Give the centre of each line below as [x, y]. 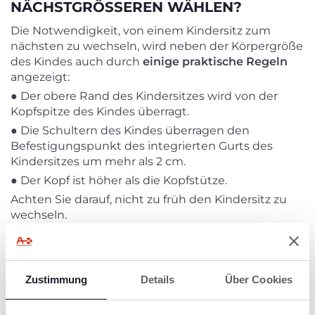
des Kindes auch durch [77, 62]
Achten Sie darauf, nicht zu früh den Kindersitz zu [149, 199]
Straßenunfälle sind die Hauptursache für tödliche [157, 295]
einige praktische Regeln [215, 62]
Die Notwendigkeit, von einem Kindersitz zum [141, 31]
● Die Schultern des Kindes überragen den [130, 130]
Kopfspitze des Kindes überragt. [100, 111]
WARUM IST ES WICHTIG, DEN [121, 253]
